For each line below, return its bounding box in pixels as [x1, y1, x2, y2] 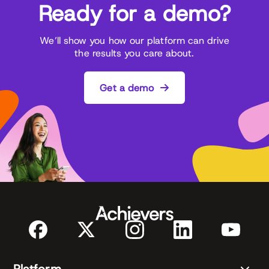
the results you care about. [74, 47, 195, 60]
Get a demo [100, 81, 154, 94]
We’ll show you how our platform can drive [40, 34, 229, 47]
